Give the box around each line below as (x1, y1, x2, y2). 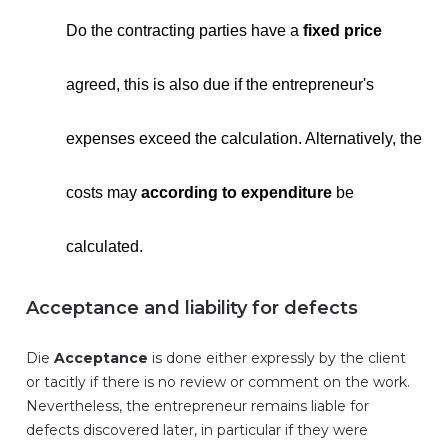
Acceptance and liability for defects (26, 297, 358, 319)
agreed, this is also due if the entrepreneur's (66, 76, 374, 93)
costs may (66, 184, 141, 201)
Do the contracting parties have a (66, 22, 303, 39)
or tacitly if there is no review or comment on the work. (26, 373, 410, 391)
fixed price (303, 22, 382, 39)
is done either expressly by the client (148, 349, 406, 367)
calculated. (66, 238, 143, 255)
